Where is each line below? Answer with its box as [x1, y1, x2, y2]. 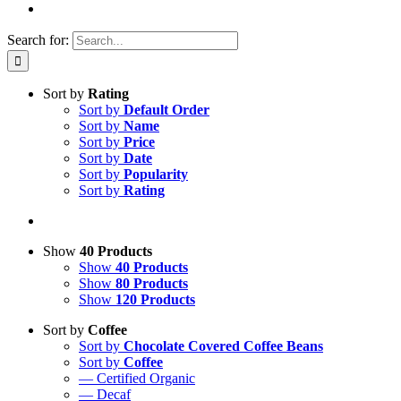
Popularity [124, 166, 188, 182]
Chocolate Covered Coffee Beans [124, 338, 323, 354]
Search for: [7, 32, 69, 47]
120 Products [115, 292, 195, 307]
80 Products [115, 276, 188, 291]
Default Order [124, 102, 209, 117]
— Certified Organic [79, 371, 195, 386]
